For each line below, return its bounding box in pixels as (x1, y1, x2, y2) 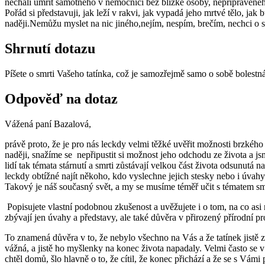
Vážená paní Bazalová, (5, 118, 91, 129)
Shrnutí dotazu (5, 40, 95, 56)
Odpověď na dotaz (5, 91, 118, 106)
